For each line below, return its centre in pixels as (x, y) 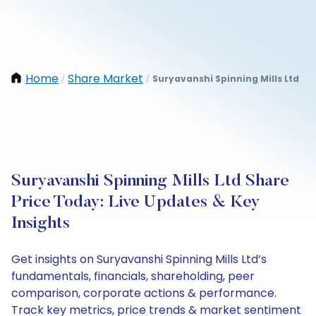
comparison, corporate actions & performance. (144, 293)
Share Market (105, 79)
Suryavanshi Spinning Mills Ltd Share (150, 181)
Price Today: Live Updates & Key (136, 202)
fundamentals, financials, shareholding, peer (133, 276)
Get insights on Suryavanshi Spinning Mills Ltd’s (139, 259)
